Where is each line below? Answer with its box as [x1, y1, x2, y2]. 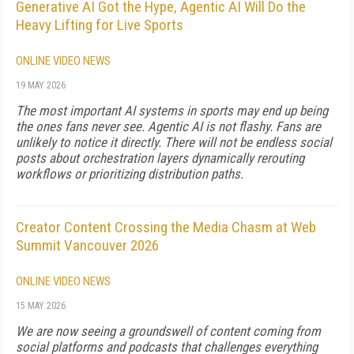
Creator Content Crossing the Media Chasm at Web [16, 218, 316, 236]
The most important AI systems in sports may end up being [16, 103, 328, 119]
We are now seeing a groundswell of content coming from [16, 323, 321, 339]
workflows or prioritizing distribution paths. [16, 166, 243, 182]
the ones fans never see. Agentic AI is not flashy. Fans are [16, 119, 321, 134]
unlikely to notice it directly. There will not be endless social [16, 134, 332, 150]
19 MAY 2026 [16, 80, 66, 91]
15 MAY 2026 [16, 300, 66, 311]
